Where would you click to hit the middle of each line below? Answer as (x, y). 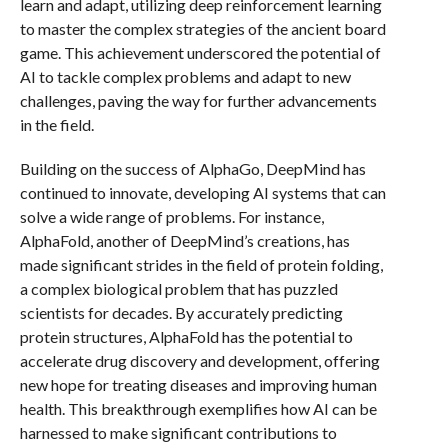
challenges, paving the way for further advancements (198, 100)
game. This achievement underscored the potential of (200, 52)
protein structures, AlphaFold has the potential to (186, 336)
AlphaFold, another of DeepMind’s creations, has (184, 240)
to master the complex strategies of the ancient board (202, 28)
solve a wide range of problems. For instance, (171, 216)
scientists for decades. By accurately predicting (181, 312)
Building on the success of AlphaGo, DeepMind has (192, 168)
